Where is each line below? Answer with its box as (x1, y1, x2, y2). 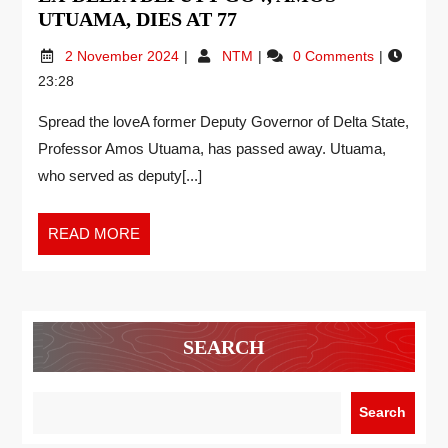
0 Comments (292, 48, 378, 65)
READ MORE (48, 225, 140, 243)
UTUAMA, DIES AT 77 (38, 8, 237, 31)
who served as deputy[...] (38, 167, 202, 185)
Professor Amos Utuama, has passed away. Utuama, (38, 140, 386, 158)
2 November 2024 (64, 48, 183, 65)
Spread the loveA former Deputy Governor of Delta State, (38, 113, 409, 131)
